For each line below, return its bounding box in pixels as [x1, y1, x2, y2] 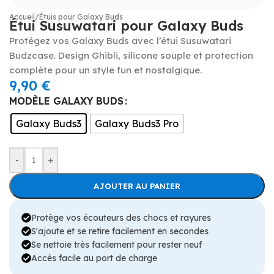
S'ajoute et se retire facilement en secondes [31, 225, 209, 237]
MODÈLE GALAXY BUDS [9, 95, 124, 108]
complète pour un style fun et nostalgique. [9, 64, 202, 76]
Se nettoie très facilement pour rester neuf [31, 239, 202, 250]
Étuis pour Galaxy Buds [39, 12, 123, 21]
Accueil [9, 12, 35, 21]
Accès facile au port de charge [31, 252, 157, 264]
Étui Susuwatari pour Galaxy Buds [9, 17, 243, 34]
